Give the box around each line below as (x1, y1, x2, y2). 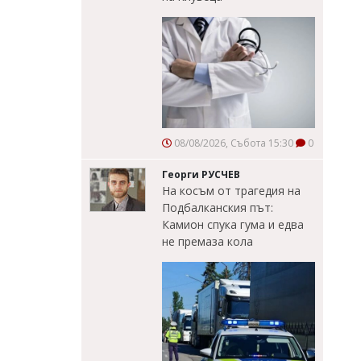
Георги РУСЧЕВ (162, 168, 240, 182)
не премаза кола (162, 234, 253, 250)
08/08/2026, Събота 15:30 (172, 136, 293, 151)
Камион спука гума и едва (162, 217, 304, 233)
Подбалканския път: (162, 200, 273, 216)
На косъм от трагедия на (162, 183, 301, 199)
